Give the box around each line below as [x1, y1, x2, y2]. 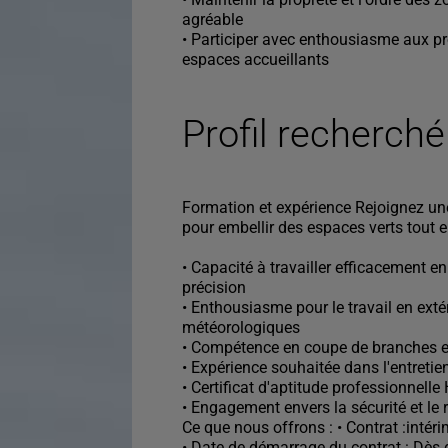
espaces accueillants [182, 50, 329, 69]
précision [182, 278, 246, 297]
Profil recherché [182, 112, 445, 156]
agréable [182, 10, 243, 29]
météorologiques [182, 318, 300, 337]
